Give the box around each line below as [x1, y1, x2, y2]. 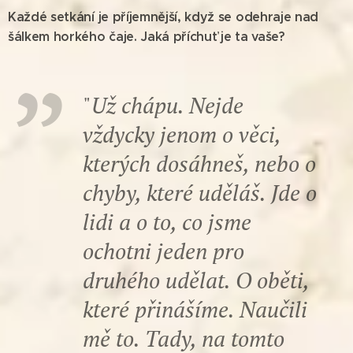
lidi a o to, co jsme [83, 206, 251, 236]
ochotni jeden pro [83, 236, 244, 266]
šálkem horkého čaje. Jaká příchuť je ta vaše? [8, 28, 285, 45]
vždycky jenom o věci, [83, 119, 281, 149]
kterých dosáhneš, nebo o [83, 148, 316, 178]
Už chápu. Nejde [91, 90, 243, 120]
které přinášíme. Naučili [83, 294, 307, 324]
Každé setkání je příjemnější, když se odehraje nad [8, 8, 318, 25]
